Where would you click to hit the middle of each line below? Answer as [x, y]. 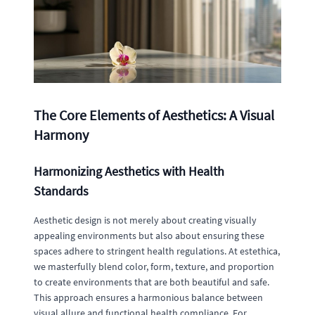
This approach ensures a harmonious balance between [148, 297]
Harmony [61, 134]
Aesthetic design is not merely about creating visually [145, 220]
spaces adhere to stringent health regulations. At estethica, [157, 251]
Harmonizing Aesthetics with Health [129, 171]
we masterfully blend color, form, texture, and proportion [154, 266]
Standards [61, 191]
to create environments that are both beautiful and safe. [152, 282]
